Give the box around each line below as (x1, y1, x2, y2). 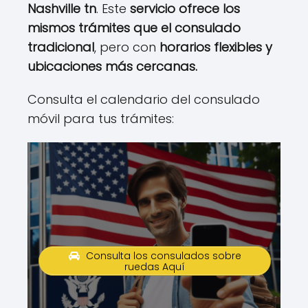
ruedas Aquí (124, 259, 185, 274)
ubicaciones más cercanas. (27, 58, 197, 76)
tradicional (27, 38, 94, 56)
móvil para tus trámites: (27, 110, 174, 128)
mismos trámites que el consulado (27, 19, 241, 37)
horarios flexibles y (159, 38, 272, 56)
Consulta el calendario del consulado (27, 91, 260, 109)
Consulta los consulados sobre (82, 248, 241, 263)
